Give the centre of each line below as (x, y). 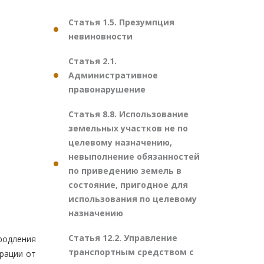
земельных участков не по (128, 128)
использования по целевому (133, 199)
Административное (113, 75)
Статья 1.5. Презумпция (121, 22)
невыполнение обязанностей (134, 156)
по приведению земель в (125, 171)
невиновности (100, 36)
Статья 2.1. (93, 61)
